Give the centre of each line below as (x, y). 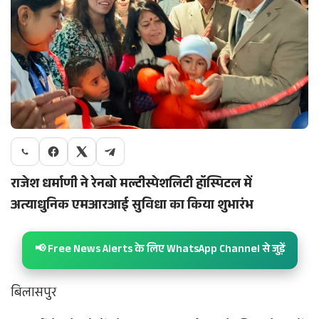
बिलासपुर (33, 294)
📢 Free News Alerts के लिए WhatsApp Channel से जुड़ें (159, 250)
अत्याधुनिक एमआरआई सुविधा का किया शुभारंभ (132, 206)
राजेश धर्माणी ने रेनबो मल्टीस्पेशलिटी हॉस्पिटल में (131, 185)
